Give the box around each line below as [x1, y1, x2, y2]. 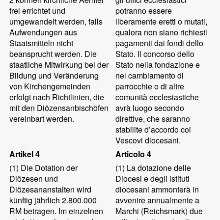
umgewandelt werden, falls [9, 16, 103, 27]
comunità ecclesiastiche [115, 91, 199, 103]
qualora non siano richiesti [115, 27, 208, 38]
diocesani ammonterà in [115, 184, 199, 195]
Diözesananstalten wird [9, 184, 92, 195]
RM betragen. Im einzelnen [9, 205, 104, 217]
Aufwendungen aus [9, 27, 78, 38]
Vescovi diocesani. [115, 135, 181, 146]
